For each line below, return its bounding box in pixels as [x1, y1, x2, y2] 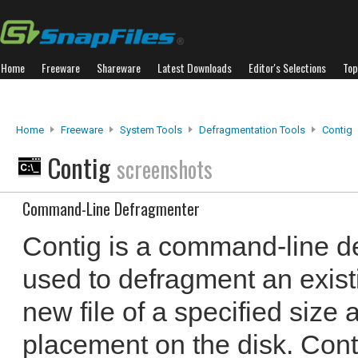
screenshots [117, 153, 213, 185]
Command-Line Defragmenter [22, 197, 200, 221]
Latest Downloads [157, 59, 232, 76]
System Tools [120, 124, 182, 136]
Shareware [97, 59, 141, 76]
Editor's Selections [249, 59, 326, 76]
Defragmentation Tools [199, 124, 305, 136]
